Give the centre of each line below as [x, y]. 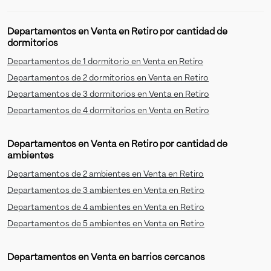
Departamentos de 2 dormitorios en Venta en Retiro [108, 78]
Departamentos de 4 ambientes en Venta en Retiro [106, 207]
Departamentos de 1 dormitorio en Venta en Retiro [105, 61]
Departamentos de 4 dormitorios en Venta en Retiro [108, 111]
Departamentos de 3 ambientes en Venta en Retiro [106, 191]
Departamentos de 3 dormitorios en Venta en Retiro [108, 94]
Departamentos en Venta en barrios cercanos [106, 258]
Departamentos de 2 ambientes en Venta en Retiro [106, 175]
